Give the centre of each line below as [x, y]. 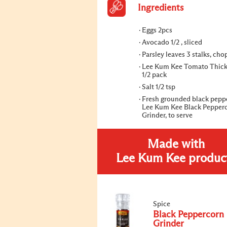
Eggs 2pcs [157, 30]
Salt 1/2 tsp [159, 87]
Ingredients [161, 8]
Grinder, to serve [167, 116]
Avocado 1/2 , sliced [172, 43]
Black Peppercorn [188, 215]
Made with [176, 144]
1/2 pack [154, 75]
